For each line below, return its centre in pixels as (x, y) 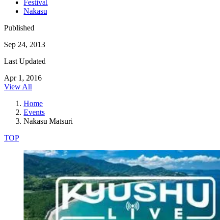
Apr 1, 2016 (23, 78)
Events (34, 112)
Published (19, 27)
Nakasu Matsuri (48, 121)
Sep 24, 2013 (25, 44)
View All (18, 86)
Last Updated (25, 61)
